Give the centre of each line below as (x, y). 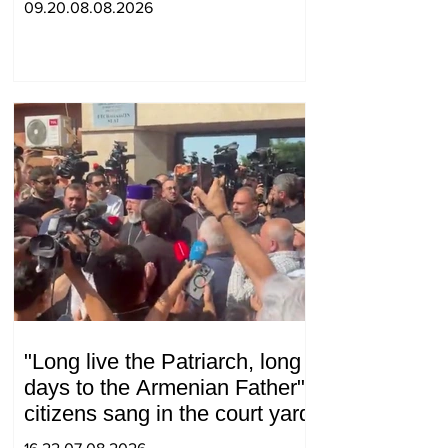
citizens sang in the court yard (167, 414)
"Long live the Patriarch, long (162, 362)
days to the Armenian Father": (167, 388)
